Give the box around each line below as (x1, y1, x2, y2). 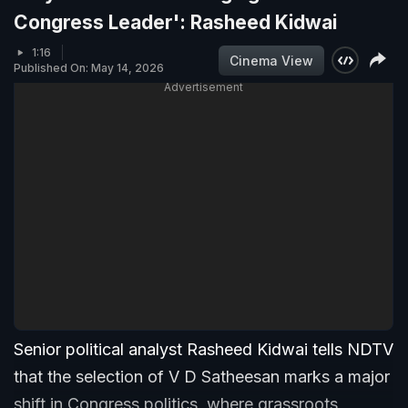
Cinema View (229, 52, 313, 68)
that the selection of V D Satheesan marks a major (14, 367, 390, 387)
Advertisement (164, 80, 243, 95)
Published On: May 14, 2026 (14, 61, 164, 76)
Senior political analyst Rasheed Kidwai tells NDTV (14, 340, 393, 360)
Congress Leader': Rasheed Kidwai (14, 11, 337, 35)
